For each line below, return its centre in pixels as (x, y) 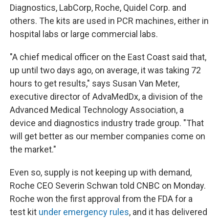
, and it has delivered (168, 212)
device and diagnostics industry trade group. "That (107, 123)
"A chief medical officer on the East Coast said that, (108, 57)
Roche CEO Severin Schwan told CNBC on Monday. (108, 185)
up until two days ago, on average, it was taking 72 (105, 70)
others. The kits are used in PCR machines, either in (109, 21)
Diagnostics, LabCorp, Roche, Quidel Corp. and (98, 7)
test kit (24, 212)
